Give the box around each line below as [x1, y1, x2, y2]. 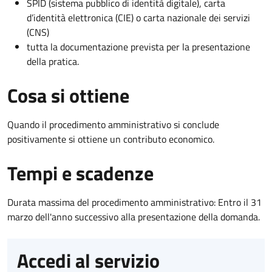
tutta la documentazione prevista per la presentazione [27, 39, 250, 54]
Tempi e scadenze [7, 158, 154, 188]
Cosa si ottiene [7, 80, 129, 110]
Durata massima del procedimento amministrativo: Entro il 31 [7, 194, 262, 209]
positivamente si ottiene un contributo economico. [7, 131, 214, 146]
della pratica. [27, 53, 79, 69]
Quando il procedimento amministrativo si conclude [7, 117, 219, 132]
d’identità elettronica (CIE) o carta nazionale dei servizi [27, 10, 250, 25]
